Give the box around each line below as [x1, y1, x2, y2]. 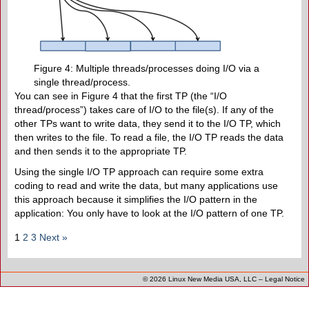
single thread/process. [34, 76, 130, 88]
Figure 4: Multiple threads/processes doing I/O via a [34, 62, 259, 74]
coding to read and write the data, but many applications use [14, 179, 278, 191]
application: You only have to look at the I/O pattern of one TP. [14, 207, 284, 219]
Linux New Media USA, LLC [168, 275, 257, 283]
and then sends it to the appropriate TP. [14, 145, 187, 157]
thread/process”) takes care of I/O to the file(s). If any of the [14, 103, 274, 115]
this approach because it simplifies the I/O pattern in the [14, 193, 257, 205]
